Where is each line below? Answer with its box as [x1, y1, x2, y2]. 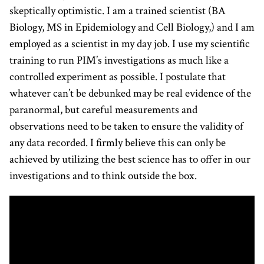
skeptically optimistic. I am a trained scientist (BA [9, 4, 226, 18]
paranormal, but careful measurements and [9, 103, 197, 117]
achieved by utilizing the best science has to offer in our [9, 152, 250, 167]
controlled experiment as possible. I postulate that [9, 70, 226, 84]
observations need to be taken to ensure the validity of [9, 119, 243, 134]
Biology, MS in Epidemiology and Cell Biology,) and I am [9, 20, 255, 35]
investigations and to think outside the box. [9, 169, 197, 183]
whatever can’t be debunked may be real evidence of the [9, 86, 251, 101]
